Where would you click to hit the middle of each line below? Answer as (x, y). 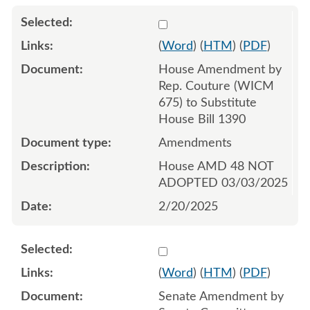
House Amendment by (220, 70)
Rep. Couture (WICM (216, 86)
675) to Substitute (207, 103)
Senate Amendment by (221, 297)
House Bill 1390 (202, 119)
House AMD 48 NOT (216, 166)
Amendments (195, 143)
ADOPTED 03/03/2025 (223, 183)
